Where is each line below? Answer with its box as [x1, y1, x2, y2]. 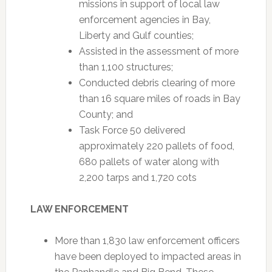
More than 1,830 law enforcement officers [54, 235, 240, 246]
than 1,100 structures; [78, 61, 173, 73]
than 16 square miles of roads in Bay [78, 93, 240, 104]
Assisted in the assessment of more [78, 46, 239, 57]
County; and [78, 109, 133, 120]
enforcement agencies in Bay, [78, 14, 211, 25]
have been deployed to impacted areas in [54, 251, 241, 262]
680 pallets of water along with [78, 156, 219, 168]
